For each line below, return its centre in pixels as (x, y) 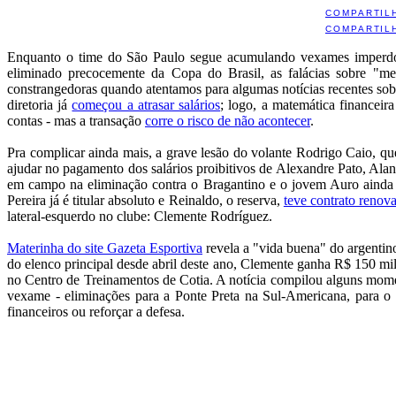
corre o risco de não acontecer (228, 121)
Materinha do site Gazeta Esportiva (105, 248)
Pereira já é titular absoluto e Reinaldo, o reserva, (145, 201)
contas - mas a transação (76, 121)
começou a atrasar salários (146, 105)
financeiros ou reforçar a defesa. (96, 312)
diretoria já (40, 105)
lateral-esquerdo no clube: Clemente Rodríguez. (140, 217)
